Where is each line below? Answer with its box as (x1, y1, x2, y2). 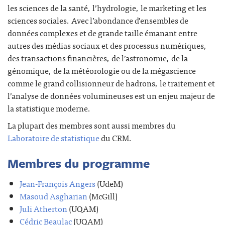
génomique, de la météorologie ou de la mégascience (8, 63, 196, 77)
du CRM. (99, 131, 132, 145)
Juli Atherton (20, 201, 67, 215)
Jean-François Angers (20, 176, 95, 190)
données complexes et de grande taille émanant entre (8, 26, 197, 39)
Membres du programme (8, 154, 150, 172)
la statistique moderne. (8, 101, 91, 115)
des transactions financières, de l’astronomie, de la (8, 51, 188, 64)
